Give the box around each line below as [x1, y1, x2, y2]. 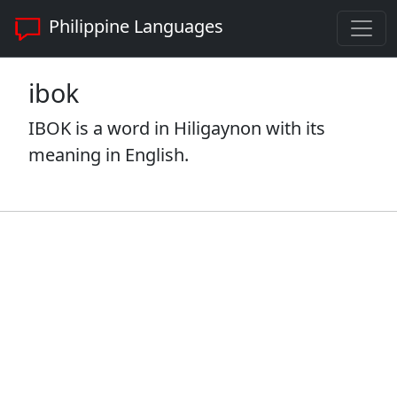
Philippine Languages [44, 14, 223, 39]
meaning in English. [28, 143, 189, 167]
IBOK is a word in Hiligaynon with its [28, 116, 325, 140]
